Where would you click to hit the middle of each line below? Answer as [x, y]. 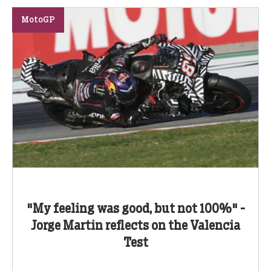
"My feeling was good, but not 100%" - [135, 210]
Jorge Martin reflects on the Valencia [135, 227]
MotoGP [38, 20]
